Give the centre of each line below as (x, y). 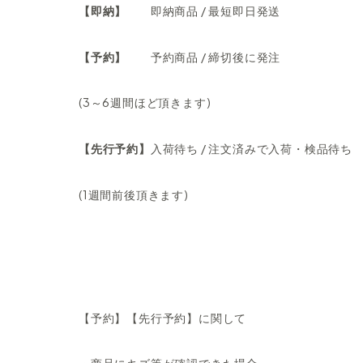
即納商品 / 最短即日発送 (216, 10)
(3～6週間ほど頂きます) (145, 102)
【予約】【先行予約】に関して (163, 317)
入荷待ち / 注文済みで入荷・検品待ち (252, 149)
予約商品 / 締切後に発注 (216, 56)
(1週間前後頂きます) (134, 194)
